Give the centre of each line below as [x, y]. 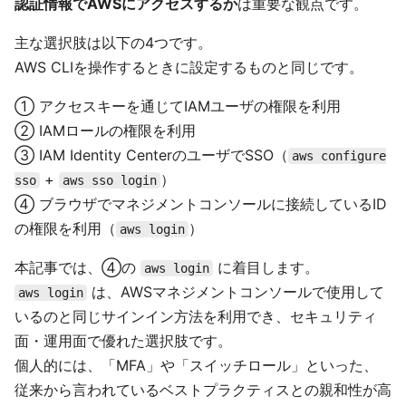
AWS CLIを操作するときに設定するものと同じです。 [189, 67]
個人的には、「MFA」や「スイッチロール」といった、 [196, 365]
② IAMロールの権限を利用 [105, 130]
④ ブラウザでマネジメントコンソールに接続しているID [201, 204]
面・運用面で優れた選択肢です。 [123, 341]
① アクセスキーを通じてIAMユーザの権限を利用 [178, 106]
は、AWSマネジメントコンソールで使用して [236, 292]
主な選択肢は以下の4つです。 [113, 43]
